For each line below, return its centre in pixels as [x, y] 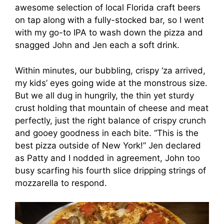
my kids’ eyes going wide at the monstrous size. [111, 83]
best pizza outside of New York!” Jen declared [108, 145]
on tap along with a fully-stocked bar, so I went [109, 20]
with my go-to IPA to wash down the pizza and [109, 33]
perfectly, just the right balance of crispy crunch [110, 120]
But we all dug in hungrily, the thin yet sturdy [104, 95]
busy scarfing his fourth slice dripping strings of [110, 170]
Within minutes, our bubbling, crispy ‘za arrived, [110, 70]
